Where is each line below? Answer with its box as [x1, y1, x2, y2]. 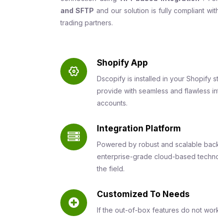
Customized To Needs [97, 189, 190, 199]
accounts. [97, 98, 127, 107]
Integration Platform [97, 123, 181, 133]
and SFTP [60, 6, 94, 15]
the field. [97, 164, 125, 173]
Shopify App [97, 57, 148, 68]
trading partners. [60, 18, 113, 27]
